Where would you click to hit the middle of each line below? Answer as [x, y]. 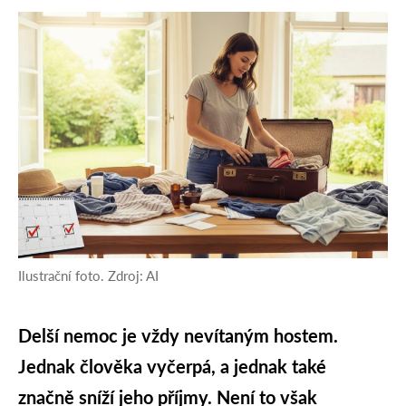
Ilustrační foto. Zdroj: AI [88, 275]
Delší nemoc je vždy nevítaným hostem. [178, 335]
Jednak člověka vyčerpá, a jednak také [172, 366]
